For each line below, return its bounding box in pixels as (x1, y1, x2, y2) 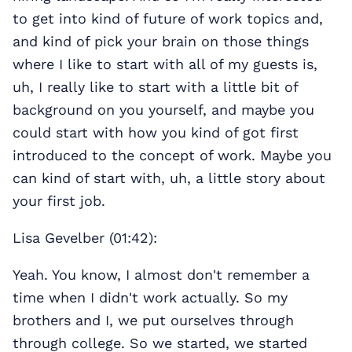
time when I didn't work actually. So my (13, 289, 288, 306)
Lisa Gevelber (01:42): (13, 229, 157, 247)
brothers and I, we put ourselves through (13, 312, 294, 329)
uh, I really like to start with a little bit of (13, 79, 298, 96)
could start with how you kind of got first (13, 124, 299, 141)
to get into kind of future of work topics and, (13, 10, 323, 27)
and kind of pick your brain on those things (13, 33, 309, 50)
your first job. (13, 192, 105, 210)
